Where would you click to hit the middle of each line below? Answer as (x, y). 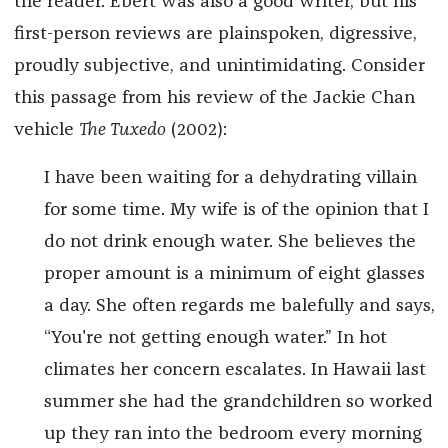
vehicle (46, 130)
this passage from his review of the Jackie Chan (214, 98)
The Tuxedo (122, 130)
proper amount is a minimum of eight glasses (234, 274)
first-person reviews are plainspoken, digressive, (215, 34)
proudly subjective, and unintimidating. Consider (219, 66)
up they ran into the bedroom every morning (232, 434)
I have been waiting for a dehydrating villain (230, 178)
